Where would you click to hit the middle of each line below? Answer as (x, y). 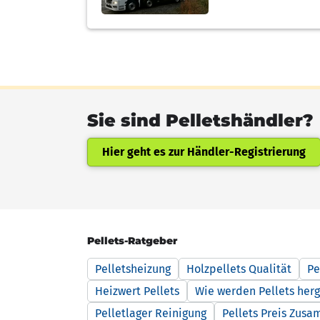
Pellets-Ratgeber (132, 240)
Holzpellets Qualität (239, 269)
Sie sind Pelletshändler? (200, 120)
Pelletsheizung (133, 269)
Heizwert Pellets (137, 291)
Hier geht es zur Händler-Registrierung (204, 151)
